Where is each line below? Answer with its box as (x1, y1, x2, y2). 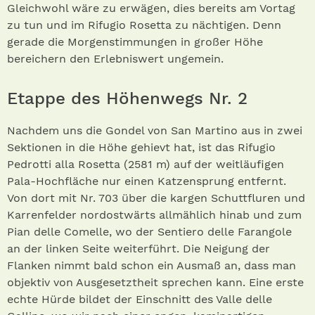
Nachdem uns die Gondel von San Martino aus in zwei (7, 124, 302, 138)
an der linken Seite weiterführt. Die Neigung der (7, 242, 270, 256)
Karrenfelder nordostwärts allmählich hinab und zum (7, 208, 302, 222)
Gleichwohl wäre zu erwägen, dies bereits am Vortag (7, 1, 295, 15)
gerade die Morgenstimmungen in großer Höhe (7, 35, 263, 49)
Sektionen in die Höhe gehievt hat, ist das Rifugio (7, 141, 276, 155)
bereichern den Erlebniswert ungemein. (7, 52, 224, 66)
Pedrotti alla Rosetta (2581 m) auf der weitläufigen (7, 157, 284, 172)
